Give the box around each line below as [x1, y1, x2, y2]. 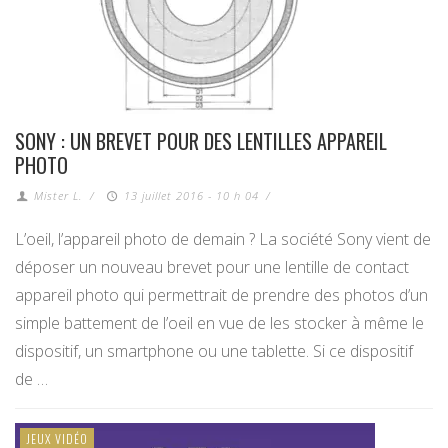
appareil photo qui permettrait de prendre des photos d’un [15, 284, 428, 307]
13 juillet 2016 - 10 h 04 [123, 188, 259, 204]
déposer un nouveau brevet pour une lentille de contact [15, 256, 409, 279]
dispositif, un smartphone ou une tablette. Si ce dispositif [15, 340, 413, 363]
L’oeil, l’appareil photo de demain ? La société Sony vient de [15, 228, 431, 251]
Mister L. [34, 188, 84, 204]
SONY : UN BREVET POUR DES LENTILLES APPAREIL [15, 126, 387, 157]
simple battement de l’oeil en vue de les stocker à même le [15, 312, 424, 335]
